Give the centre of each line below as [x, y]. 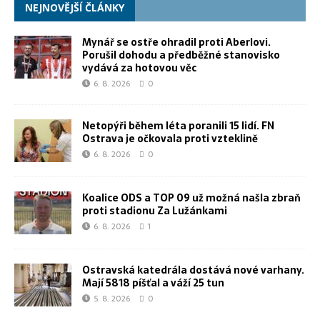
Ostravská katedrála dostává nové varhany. [193, 270]
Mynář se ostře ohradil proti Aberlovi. [176, 42]
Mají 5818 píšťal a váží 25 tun [153, 283]
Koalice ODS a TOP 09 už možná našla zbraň [191, 198]
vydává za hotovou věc [139, 68]
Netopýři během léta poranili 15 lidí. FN [178, 126]
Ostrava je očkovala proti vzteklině [170, 139]
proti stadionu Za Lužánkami [155, 211]
